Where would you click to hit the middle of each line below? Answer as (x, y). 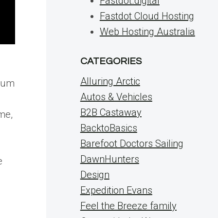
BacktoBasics (109, 128)
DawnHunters (109, 159)
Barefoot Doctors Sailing (132, 144)
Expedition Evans (116, 190)
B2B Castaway (111, 112)
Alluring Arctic (110, 81)
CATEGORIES (111, 61)
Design (95, 175)
